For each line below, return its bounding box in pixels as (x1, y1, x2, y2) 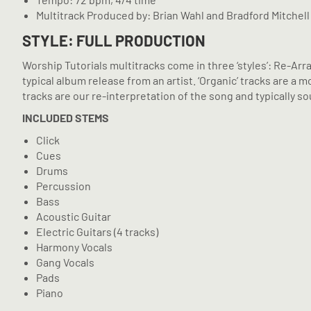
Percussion (36, 178, 91, 192)
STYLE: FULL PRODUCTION (22, 31, 205, 49)
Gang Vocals (36, 255, 94, 269)
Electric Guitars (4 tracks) (36, 224, 158, 238)
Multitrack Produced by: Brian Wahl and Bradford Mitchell (36, 8, 310, 22)
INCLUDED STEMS (22, 110, 109, 124)
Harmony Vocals (36, 239, 112, 253)
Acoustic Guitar (36, 209, 111, 223)
